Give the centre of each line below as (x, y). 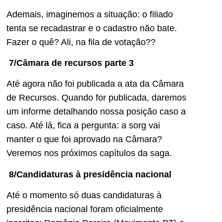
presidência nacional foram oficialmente (85, 209)
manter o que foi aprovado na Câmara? (84, 139)
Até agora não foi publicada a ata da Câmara (95, 84)
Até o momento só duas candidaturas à (84, 195)
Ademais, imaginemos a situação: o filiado (90, 14)
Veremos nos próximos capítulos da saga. (89, 153)
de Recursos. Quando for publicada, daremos (96, 98)
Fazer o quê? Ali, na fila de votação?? (81, 42)
